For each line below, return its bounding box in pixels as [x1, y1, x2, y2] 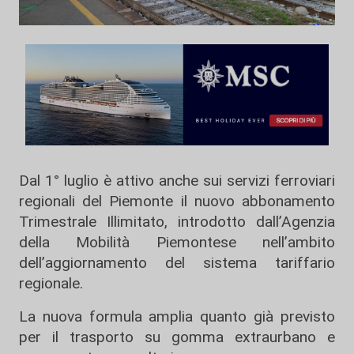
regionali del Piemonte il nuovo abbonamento [19, 192, 335, 210]
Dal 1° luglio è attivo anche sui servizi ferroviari [19, 171, 335, 190]
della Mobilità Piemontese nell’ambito [19, 233, 335, 251]
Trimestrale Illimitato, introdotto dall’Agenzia [19, 213, 335, 231]
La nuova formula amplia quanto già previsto [19, 307, 335, 326]
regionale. [19, 274, 83, 292]
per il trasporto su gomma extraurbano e [19, 328, 335, 346]
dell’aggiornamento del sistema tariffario [19, 254, 335, 272]
